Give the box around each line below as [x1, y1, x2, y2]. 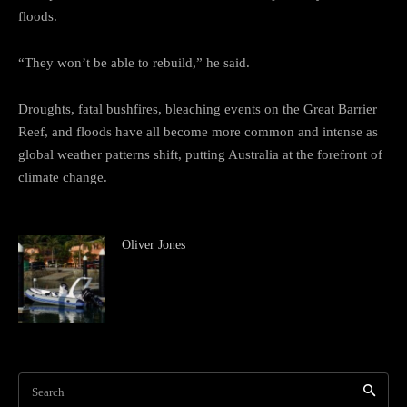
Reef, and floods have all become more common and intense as [18, 124, 378, 139]
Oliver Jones [122, 237, 185, 252]
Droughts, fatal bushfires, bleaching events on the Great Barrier [18, 101, 377, 116]
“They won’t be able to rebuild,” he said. [18, 55, 250, 70]
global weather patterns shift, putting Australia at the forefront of [18, 146, 382, 162]
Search [32, 384, 65, 399]
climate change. [18, 169, 107, 184]
